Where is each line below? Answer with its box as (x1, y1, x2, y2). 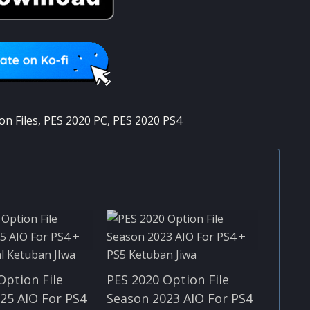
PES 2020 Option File (106, 271, 229, 288)
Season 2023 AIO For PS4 (106, 289, 253, 307)
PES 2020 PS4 (112, 112, 182, 128)
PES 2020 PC (43, 112, 107, 128)
